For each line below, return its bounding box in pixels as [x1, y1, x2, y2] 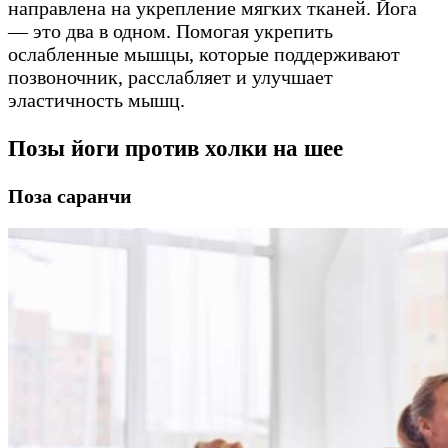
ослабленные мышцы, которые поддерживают [8, 42, 400, 65]
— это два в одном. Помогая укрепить [8, 19, 333, 42]
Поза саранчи [8, 185, 132, 208]
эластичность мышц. [8, 88, 185, 111]
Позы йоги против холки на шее [8, 135, 343, 162]
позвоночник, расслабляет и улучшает [8, 65, 333, 88]
